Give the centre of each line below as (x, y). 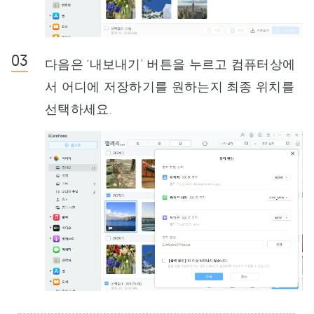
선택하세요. (78, 108)
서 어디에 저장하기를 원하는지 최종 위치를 (170, 86)
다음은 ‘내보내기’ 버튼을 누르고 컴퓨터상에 (170, 63)
